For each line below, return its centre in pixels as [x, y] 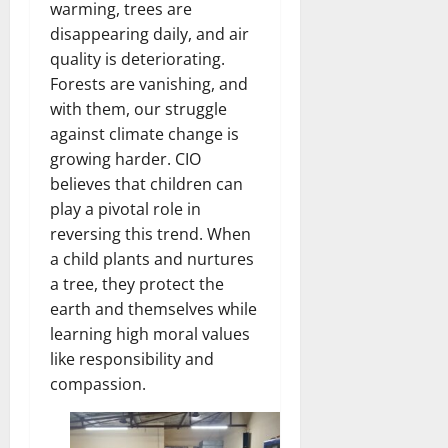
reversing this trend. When [150, 233]
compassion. [98, 383]
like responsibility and [132, 358]
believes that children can [146, 183]
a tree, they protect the [137, 283]
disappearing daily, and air [149, 33]
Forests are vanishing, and [149, 83]
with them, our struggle [138, 108]
